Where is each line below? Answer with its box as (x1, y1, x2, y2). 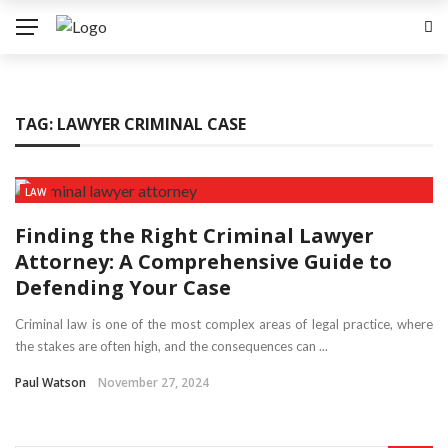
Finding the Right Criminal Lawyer (15, 221, 374, 249)
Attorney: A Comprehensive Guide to (15, 247, 392, 275)
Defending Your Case (15, 273, 231, 301)
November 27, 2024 (98, 373, 209, 391)
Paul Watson (15, 373, 86, 391)
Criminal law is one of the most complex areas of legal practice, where (15, 315, 433, 332)
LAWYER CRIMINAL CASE (57, 113, 246, 135)
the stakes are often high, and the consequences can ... (15, 337, 328, 354)
